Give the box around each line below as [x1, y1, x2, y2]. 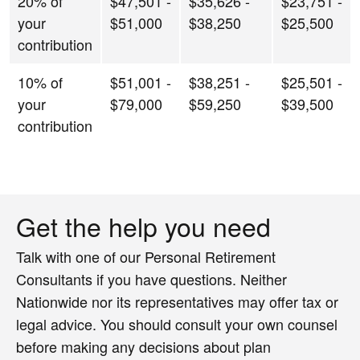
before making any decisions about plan [16, 335, 271, 357]
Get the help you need [16, 207, 271, 244]
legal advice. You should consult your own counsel [16, 313, 337, 334]
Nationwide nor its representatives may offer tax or [16, 290, 338, 312]
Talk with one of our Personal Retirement [16, 245, 276, 267]
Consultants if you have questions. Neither [16, 268, 287, 289]
